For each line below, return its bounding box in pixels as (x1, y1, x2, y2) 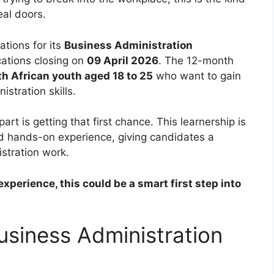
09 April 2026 (87, 54, 158, 67)
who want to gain (153, 69, 241, 82)
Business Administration (64, 39, 193, 51)
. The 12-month (158, 54, 234, 67)
